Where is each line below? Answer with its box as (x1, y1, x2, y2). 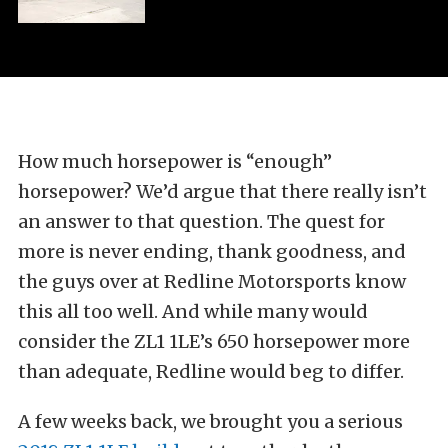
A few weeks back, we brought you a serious (18, 410, 403, 434)
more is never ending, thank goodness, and (18, 240, 406, 264)
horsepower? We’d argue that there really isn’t (18, 180, 427, 204)
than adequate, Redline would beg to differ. (18, 360, 404, 384)
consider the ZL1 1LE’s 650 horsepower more (18, 330, 410, 354)
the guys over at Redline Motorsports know (18, 270, 406, 294)
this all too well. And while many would (18, 300, 368, 324)
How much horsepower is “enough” (18, 150, 332, 174)
